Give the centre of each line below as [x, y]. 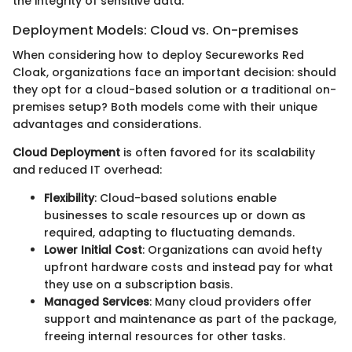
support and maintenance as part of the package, [190, 319]
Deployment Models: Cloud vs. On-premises [156, 30]
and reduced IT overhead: [87, 170]
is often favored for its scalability [218, 152]
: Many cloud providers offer [231, 302]
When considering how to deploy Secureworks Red [158, 55]
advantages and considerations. [107, 124]
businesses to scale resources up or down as [175, 215]
